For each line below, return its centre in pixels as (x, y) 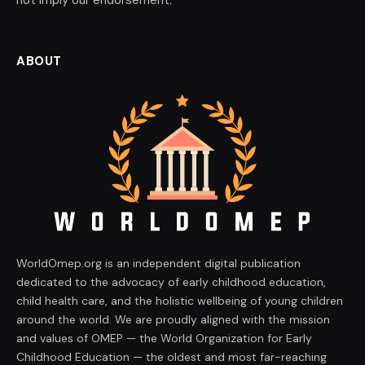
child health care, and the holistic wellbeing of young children (180, 301)
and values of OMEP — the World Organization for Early (164, 339)
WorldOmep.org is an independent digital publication (158, 264)
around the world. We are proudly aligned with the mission (173, 320)
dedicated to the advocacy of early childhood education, (171, 282)
